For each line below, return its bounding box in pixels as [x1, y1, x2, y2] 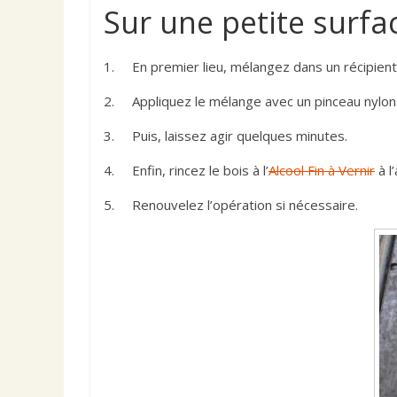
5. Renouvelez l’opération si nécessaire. [104, 195, 358, 214]
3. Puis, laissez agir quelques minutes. [104, 126, 347, 144]
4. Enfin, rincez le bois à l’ [104, 160, 269, 179]
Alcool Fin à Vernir [269, 160, 375, 179]
